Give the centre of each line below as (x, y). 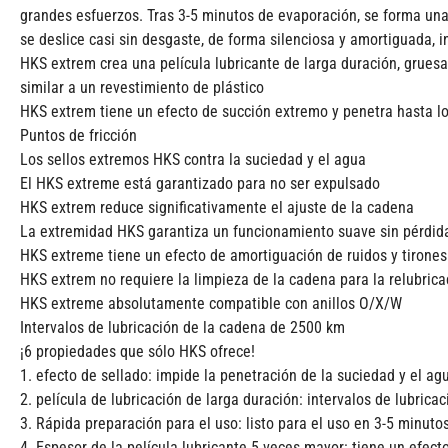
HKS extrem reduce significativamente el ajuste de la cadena (217, 208)
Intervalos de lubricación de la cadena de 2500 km (182, 328)
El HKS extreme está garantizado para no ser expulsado (200, 184)
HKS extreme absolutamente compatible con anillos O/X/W (211, 304)
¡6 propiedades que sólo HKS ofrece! (137, 352)
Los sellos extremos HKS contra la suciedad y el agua (193, 160)
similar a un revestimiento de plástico (142, 88)
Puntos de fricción (78, 136)
